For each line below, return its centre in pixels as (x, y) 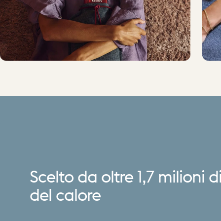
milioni (181, 178)
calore (78, 196)
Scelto (52, 178)
